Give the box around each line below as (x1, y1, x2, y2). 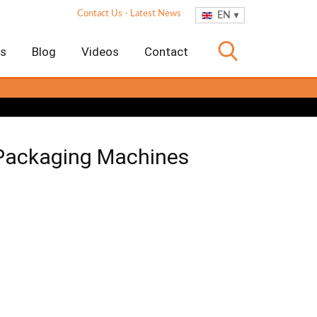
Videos (81, 45, 119, 59)
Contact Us (77, 9, 122, 18)
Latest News (130, 9, 181, 18)
